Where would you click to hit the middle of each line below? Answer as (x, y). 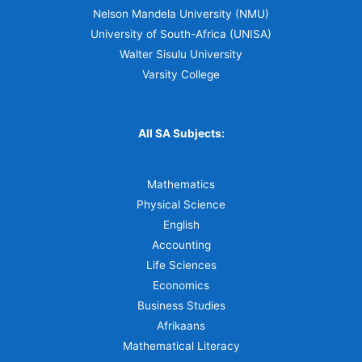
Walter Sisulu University (181, 54)
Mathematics (181, 185)
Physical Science (181, 205)
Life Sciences (181, 265)
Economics (181, 286)
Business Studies (181, 306)
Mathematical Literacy (181, 346)
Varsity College (181, 74)
